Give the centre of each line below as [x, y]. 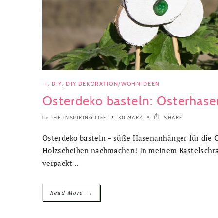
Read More [68, 193]
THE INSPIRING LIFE [79, 118]
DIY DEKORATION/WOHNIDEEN [113, 84]
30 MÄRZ [130, 118]
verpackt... [61, 163]
